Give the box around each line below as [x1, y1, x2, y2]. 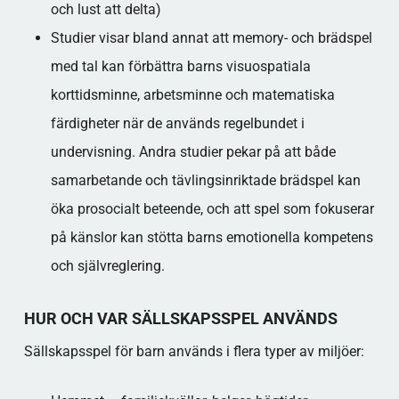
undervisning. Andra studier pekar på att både [50, 143, 336, 160]
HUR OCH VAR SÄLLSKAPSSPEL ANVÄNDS [23, 309, 338, 328]
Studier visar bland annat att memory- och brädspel [50, 29, 372, 46]
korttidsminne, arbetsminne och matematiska [50, 86, 335, 103]
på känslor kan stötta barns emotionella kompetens [50, 229, 373, 246]
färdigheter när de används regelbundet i [50, 115, 305, 132]
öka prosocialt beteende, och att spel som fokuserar [50, 200, 374, 217]
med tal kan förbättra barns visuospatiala [50, 58, 311, 75]
